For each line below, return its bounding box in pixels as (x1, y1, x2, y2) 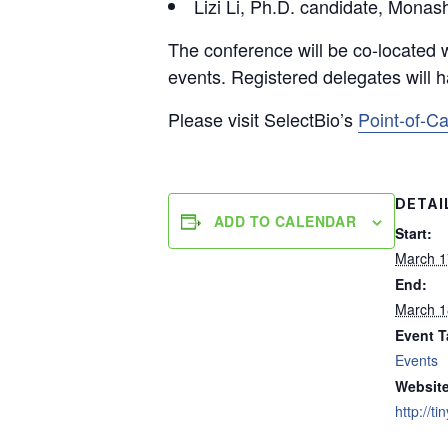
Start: (395, 223, 433, 243)
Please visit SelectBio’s (168, 106, 358, 132)
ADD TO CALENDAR (214, 211, 357, 231)
